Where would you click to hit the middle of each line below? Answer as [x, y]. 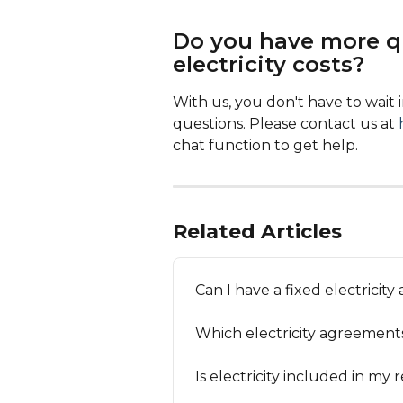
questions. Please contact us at [286, 123]
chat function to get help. [267, 145]
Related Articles [257, 231]
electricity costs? [269, 64]
